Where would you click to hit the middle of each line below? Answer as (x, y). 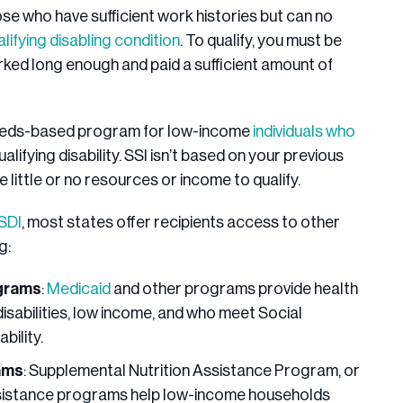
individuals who (304, 132)
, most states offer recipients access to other (181, 223)
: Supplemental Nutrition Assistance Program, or (192, 371)
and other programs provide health (234, 289)
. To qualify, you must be (261, 41)
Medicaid (79, 289)
